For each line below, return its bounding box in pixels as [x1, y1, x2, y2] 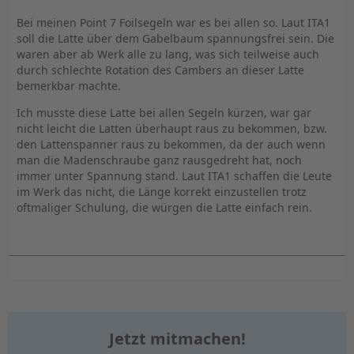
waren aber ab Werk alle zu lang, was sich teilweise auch [17, 47, 319, 62]
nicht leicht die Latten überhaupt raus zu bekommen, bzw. [17, 121, 327, 136]
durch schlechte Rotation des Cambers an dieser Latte [17, 62, 304, 77]
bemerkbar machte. [17, 78, 121, 93]
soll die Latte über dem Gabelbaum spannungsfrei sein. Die [17, 31, 334, 46]
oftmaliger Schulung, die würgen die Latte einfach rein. [17, 200, 312, 215]
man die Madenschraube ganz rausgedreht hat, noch [17, 153, 302, 168]
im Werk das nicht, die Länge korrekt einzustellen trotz [17, 184, 307, 199]
